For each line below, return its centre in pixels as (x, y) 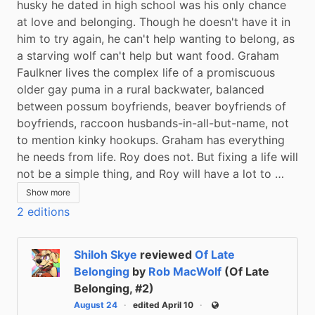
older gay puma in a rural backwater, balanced (141, 89)
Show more (48, 192)
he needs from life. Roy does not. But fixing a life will (157, 156)
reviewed (167, 254)
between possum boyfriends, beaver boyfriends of (152, 106)
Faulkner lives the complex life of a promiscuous (146, 72)
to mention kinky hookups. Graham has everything (151, 140)
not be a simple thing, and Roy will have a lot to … (150, 173)
